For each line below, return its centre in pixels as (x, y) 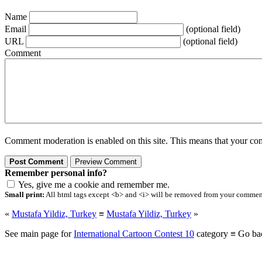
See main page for (39, 234)
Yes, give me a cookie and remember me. (94, 185)
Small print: (25, 195)
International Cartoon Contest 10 (134, 234)
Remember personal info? (56, 173)
